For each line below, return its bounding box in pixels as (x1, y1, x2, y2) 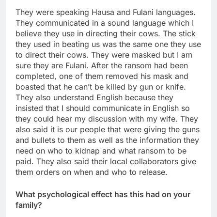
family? (15, 200, 42, 210)
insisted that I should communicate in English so (15, 103, 190, 113)
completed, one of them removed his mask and (15, 71, 188, 81)
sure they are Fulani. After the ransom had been (15, 60, 188, 70)
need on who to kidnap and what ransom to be (15, 145, 186, 155)
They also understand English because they (15, 92, 173, 102)
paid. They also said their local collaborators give (15, 156, 196, 166)
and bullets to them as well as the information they (15, 135, 199, 145)
